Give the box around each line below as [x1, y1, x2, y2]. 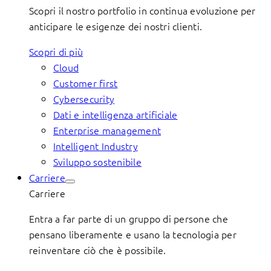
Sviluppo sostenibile [53, 155, 142, 168]
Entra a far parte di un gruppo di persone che [29, 212, 228, 225]
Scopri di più [29, 45, 83, 58]
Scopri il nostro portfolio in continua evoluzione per [29, 4, 256, 17]
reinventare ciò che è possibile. [29, 243, 166, 256]
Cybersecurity [53, 92, 115, 105]
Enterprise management [53, 123, 162, 137]
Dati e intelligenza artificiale [53, 108, 178, 121]
